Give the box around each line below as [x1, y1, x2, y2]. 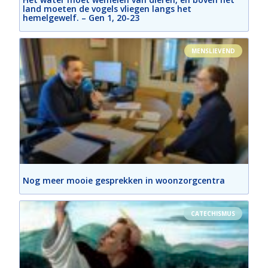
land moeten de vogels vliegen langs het [23, 3, 192, 15]
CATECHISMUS [190, 209, 235, 218]
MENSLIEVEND [191, 47, 235, 56]
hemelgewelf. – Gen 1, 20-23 [23, 12, 140, 24]
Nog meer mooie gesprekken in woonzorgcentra [23, 175, 226, 187]
